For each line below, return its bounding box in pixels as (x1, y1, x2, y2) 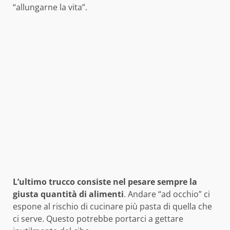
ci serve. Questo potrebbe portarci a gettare (13, 213, 183, 224)
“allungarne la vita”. (13, 1, 87, 13)
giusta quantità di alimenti (13, 188, 124, 200)
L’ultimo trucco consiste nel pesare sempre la (13, 176, 197, 187)
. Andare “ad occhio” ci (124, 188, 210, 200)
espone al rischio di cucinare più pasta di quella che (13, 200, 212, 212)
